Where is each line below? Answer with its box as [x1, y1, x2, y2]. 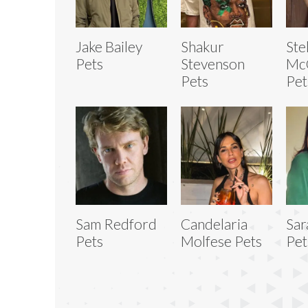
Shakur [180, 37, 224, 55]
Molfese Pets [180, 232, 262, 250]
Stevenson [180, 54, 245, 72]
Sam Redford [76, 214, 157, 232]
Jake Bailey [76, 37, 142, 55]
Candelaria [180, 214, 247, 232]
